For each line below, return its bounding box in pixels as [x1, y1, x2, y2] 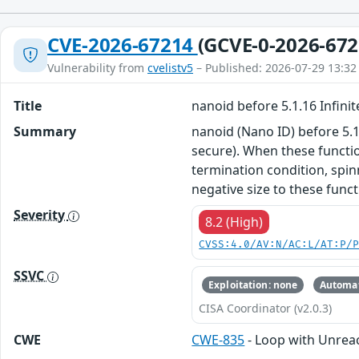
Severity [14, 206, 68, 224]
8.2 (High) [205, 213, 264, 232]
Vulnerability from [47, 60, 147, 76]
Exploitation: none [208, 277, 298, 292]
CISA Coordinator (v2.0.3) [199, 300, 333, 316]
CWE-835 [192, 330, 245, 349]
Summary [14, 123, 76, 141]
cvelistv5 [147, 60, 193, 76]
